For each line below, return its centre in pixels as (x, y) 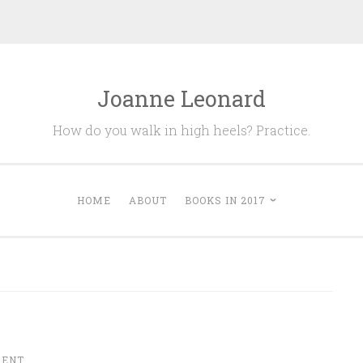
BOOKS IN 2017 (226, 200)
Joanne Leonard (181, 98)
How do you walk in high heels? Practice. (181, 130)
